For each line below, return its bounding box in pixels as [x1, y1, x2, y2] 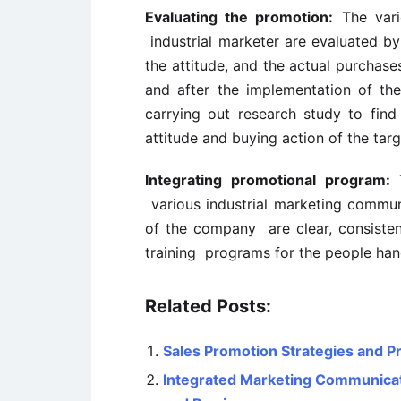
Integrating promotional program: [145, 171, 390, 189]
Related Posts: [145, 295, 271, 317]
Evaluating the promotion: [145, 8, 334, 26]
